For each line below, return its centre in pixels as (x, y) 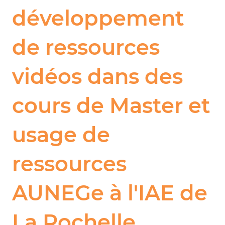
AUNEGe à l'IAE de (110, 193)
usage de (61, 134)
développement (98, 18)
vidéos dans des (98, 76)
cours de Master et (111, 105)
